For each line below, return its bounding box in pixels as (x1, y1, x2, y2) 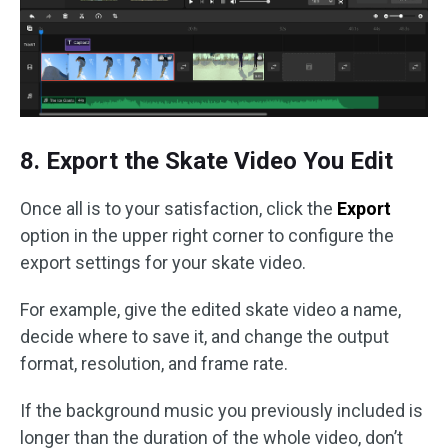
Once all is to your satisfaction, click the (20, 197, 337, 219)
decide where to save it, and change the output (20, 325, 389, 347)
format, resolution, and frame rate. (20, 352, 288, 374)
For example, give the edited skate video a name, (20, 298, 401, 320)
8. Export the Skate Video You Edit (20, 146, 393, 175)
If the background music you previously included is (20, 399, 423, 421)
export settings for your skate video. (20, 251, 306, 273)
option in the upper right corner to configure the (20, 224, 394, 246)
